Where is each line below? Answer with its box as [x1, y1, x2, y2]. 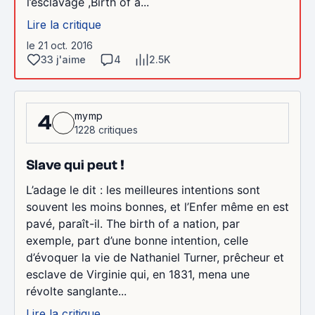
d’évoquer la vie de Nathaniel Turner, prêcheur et [26, 250, 284, 264]
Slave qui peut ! [26, 156, 124, 173]
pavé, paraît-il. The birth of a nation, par [26, 216, 240, 231]
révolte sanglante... [26, 283, 127, 298]
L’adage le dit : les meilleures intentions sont [26, 182, 260, 197]
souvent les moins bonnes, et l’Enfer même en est [26, 199, 289, 214]
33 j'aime [41, 53, 86, 65]
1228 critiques [75, 123, 138, 136]
